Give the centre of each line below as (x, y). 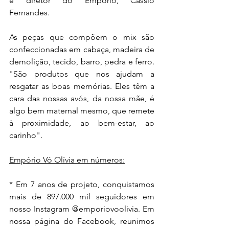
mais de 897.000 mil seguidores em (82, 196)
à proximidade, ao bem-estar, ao (82, 123)
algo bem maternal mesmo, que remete (82, 110)
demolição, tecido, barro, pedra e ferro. (82, 61)
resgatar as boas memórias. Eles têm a (82, 86)
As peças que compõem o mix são (82, 37)
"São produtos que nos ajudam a (82, 74)
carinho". (26, 135)
